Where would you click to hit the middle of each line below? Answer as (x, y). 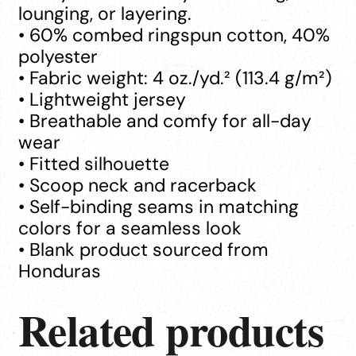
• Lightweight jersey (102, 100)
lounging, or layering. (104, 14)
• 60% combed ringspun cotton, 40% (174, 35)
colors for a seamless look (130, 228)
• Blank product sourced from (143, 250)
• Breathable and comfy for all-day (164, 121)
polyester (58, 57)
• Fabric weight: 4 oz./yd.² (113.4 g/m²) (175, 78)
